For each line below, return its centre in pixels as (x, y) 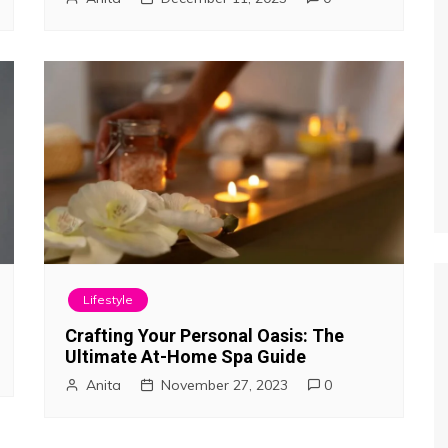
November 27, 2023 (224, 384)
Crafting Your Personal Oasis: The (204, 335)
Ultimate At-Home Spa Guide (185, 356)
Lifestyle (108, 299)
